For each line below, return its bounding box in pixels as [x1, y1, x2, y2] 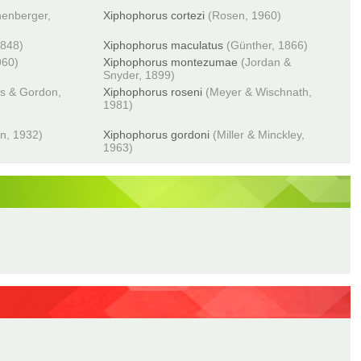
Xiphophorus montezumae [103, 56, 239, 68]
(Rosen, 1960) [208, 9, 282, 22]
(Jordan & [241, 56, 292, 68]
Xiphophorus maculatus [103, 39, 224, 52]
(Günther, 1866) [226, 39, 309, 52]
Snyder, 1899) [103, 68, 176, 81]
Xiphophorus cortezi [103, 9, 205, 22]
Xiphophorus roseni [103, 85, 203, 98]
